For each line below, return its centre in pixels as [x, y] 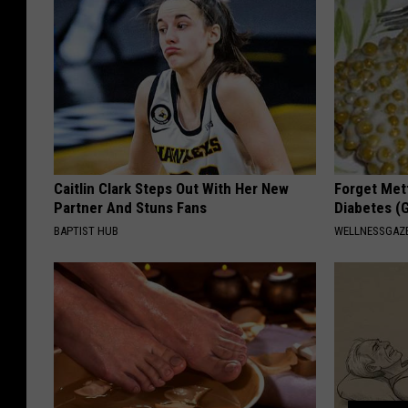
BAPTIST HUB [86, 231]
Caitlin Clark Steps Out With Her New [171, 189]
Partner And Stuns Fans [130, 208]
